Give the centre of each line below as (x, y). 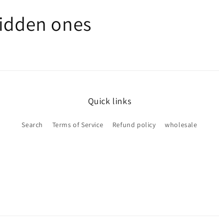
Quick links (109, 101)
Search (32, 125)
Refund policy (134, 125)
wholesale (181, 125)
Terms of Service (78, 125)
